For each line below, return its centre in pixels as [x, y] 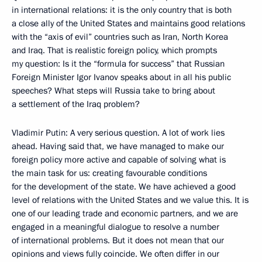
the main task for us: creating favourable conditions [109, 173]
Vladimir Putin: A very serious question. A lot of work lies [118, 133]
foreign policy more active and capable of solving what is [119, 160]
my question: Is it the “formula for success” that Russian [118, 64]
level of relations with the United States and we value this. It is [130, 200]
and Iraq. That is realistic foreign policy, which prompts [114, 50]
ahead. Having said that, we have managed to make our [118, 146]
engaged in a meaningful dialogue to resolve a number [116, 227]
